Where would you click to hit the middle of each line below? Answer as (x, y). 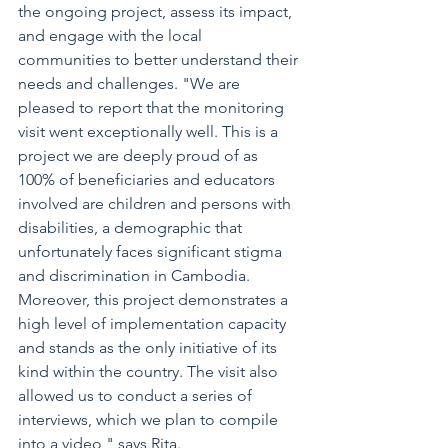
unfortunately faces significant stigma (152, 251)
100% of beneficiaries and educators (148, 179)
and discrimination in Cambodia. (136, 275)
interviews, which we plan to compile (150, 419)
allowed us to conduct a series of (137, 395)
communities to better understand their (160, 59)
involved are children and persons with (156, 203)
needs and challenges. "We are (131, 83)
